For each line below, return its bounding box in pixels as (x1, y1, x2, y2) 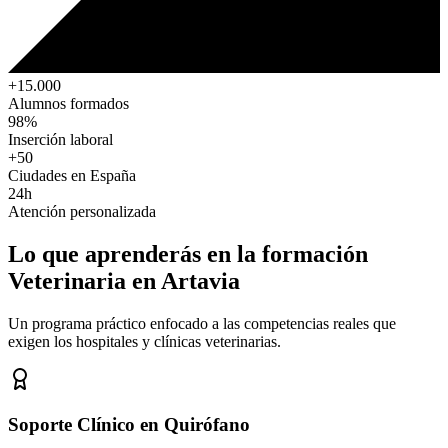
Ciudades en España (8, 167, 136, 185)
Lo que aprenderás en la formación (8, 241, 368, 268)
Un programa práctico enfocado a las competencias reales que (8, 315, 396, 333)
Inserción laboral (8, 131, 113, 149)
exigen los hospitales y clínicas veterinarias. (8, 333, 281, 351)
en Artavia (132, 268, 240, 295)
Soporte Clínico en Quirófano (8, 413, 250, 435)
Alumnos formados (8, 95, 129, 113)
